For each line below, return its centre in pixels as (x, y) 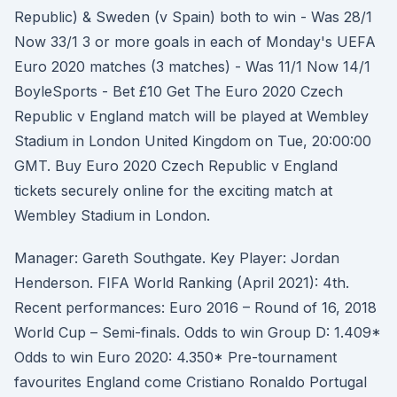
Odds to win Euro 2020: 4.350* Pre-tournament (175, 357)
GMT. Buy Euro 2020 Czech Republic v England (176, 166)
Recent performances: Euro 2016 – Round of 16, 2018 (195, 307)
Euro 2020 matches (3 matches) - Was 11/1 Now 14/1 (192, 66)
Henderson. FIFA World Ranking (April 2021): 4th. (182, 283)
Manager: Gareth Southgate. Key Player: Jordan (177, 258)
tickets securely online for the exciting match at (173, 191)
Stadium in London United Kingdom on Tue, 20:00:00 (193, 141)
